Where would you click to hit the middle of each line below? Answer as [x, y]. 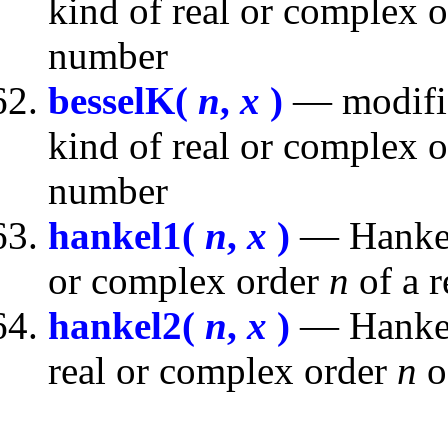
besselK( [123, 101]
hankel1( [126, 236]
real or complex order [222, 371]
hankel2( [126, 326]
